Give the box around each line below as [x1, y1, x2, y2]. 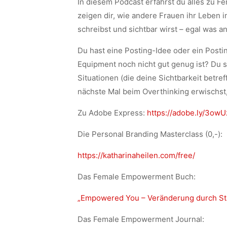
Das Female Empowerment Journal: [77, 214, 204, 224]
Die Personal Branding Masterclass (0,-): [77, 129, 222, 139]
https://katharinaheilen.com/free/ [77, 150, 195, 160]
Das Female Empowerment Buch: [77, 172, 196, 181]
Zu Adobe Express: [77, 108, 147, 118]
